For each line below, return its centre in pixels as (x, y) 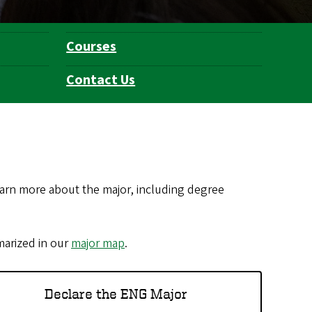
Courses (92, 47)
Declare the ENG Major (116, 293)
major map (98, 244)
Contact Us (101, 80)
